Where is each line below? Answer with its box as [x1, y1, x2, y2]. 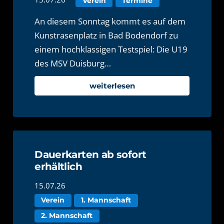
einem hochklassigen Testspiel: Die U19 [34, 43, 188, 55]
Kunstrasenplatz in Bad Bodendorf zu [34, 29, 178, 41]
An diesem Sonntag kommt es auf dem [34, 15, 186, 27]
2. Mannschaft [41, 211, 93, 220]
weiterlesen [89, 80, 135, 90]
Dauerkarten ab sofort [34, 148, 146, 161]
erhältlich [34, 160, 82, 173]
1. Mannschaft [81, 196, 131, 204]
